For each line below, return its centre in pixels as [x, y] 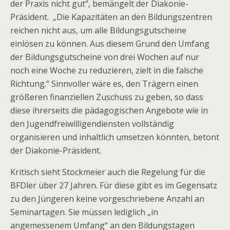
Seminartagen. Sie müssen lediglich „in [84, 212]
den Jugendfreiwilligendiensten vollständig [92, 124]
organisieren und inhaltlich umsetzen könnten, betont [115, 137]
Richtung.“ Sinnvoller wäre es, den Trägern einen [104, 84]
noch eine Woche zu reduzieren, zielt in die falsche [107, 70]
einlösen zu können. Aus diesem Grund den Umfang [110, 44]
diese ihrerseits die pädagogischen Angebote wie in [109, 110]
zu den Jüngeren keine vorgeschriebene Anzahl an [107, 199]
